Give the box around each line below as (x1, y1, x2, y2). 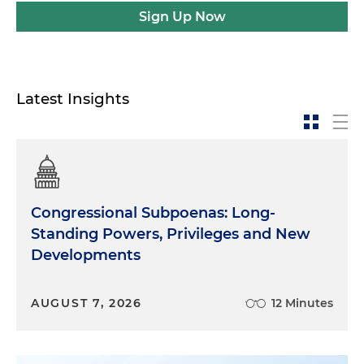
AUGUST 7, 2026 (31, 296, 142, 310)
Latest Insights (16, 89, 129, 108)
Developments (31, 246, 141, 264)
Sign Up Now (138, 9, 226, 24)
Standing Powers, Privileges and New (31, 225, 310, 243)
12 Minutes (271, 296, 333, 310)
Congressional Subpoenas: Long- (31, 204, 275, 222)
